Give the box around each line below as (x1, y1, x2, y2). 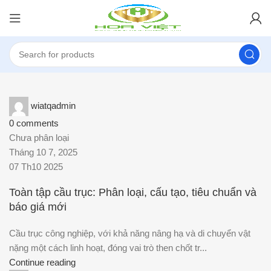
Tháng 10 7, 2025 (9, 147, 77, 157)
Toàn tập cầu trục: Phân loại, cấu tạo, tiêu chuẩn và (9, 186, 256, 198)
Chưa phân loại (9, 132, 69, 143)
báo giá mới (9, 200, 67, 213)
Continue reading (9, 256, 76, 267)
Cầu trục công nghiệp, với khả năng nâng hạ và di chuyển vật (9, 227, 250, 238)
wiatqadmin (31, 100, 76, 111)
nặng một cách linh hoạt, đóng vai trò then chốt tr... (9, 242, 207, 253)
